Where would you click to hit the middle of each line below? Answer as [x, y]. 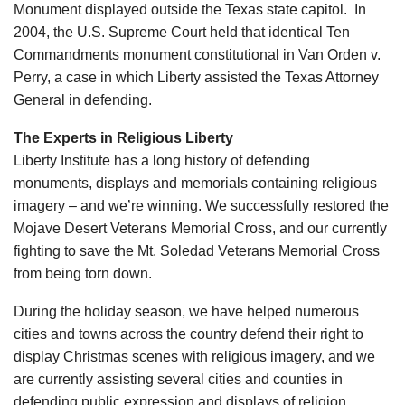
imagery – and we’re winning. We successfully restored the [201, 206]
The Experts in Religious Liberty [123, 138]
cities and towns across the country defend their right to [188, 334]
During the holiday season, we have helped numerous [186, 312]
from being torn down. [83, 274]
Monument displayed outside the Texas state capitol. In [190, 10]
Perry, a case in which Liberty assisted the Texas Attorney [196, 78]
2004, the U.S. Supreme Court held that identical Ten [182, 33]
